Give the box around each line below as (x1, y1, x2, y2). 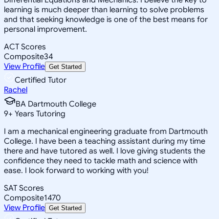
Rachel (4, 85, 27, 95)
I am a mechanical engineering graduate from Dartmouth (4, 126, 208, 136)
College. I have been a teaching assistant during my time (4, 136, 205, 146)
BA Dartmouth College (16, 99, 96, 109)
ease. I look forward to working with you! (4, 165, 149, 175)
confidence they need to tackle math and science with (4, 155, 197, 166)
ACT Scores (4, 42, 46, 52)
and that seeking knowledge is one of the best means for (4, 14, 208, 24)
